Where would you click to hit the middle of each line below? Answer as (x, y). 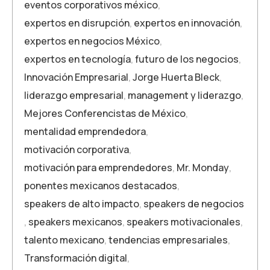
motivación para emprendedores (98, 167)
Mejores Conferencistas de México (105, 113)
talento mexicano (64, 240)
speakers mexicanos (75, 221)
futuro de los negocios (187, 59)
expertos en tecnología (77, 59)
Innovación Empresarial (76, 77)
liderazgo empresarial (74, 95)
